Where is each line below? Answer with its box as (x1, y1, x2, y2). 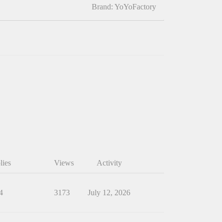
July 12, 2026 (88, 188, 130, 197)
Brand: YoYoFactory (92, 2, 156, 11)
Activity (96, 159, 122, 167)
